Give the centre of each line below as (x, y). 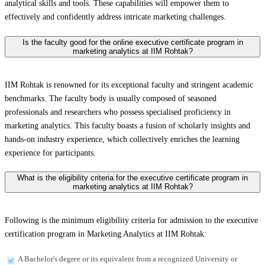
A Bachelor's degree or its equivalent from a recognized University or (127, 259)
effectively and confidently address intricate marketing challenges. (115, 17)
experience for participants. (50, 153)
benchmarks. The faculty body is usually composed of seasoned (111, 98)
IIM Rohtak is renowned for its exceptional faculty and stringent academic (129, 85)
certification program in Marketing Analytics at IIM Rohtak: (107, 234)
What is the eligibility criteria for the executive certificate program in (132, 178)
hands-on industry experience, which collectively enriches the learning (122, 139)
